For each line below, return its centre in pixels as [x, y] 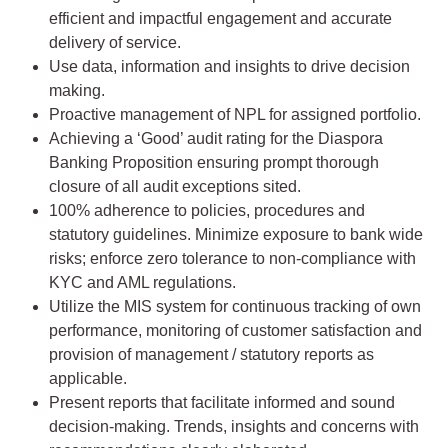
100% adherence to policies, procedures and [207, 211]
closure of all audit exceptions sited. [175, 187]
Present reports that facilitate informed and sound [222, 403]
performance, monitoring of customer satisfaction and [235, 331]
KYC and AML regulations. [142, 283]
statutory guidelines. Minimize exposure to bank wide [236, 235]
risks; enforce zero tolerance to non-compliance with [232, 259]
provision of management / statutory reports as [211, 355]
